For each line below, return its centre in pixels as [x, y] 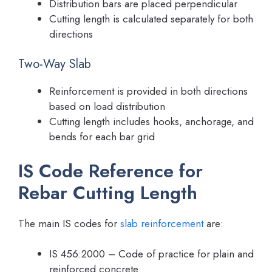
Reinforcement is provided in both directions [148, 91]
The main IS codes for [69, 223]
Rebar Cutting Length [108, 192]
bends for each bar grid [102, 137]
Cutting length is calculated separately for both [151, 19]
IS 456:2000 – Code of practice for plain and [151, 254]
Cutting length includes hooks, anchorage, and [151, 122]
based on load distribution [107, 107]
